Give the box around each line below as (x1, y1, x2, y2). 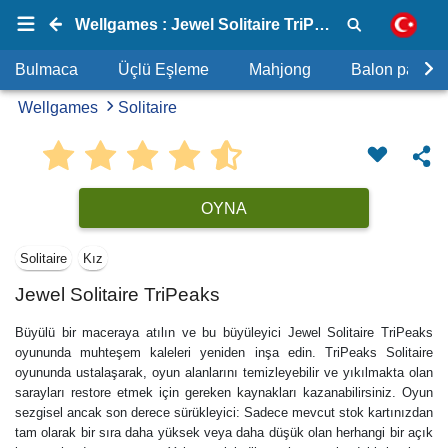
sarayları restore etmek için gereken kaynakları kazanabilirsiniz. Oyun (15, 385, 433, 400)
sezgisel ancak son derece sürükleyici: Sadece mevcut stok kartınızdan (15, 405, 433, 420)
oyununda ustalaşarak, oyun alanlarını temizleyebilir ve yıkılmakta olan (15, 365, 433, 380)
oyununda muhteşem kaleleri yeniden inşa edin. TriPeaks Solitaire (15, 345, 433, 360)
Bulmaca (15, 61, 78, 78)
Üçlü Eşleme (118, 61, 209, 78)
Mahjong (249, 61, 311, 78)
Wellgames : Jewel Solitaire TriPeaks (314, 16, 330, 33)
